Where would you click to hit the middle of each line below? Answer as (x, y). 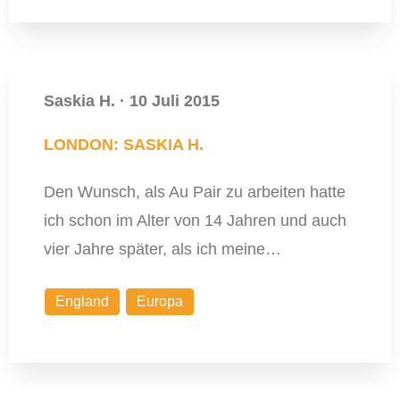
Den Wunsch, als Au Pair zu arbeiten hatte (194, 192)
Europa (159, 302)
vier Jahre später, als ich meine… (162, 250)
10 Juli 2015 (174, 101)
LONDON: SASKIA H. (123, 145)
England (82, 302)
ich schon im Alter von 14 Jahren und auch (195, 221)
